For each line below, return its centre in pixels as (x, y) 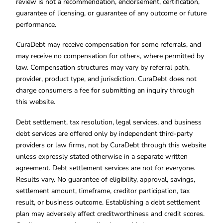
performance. (36, 24)
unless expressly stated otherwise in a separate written (102, 156)
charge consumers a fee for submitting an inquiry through (105, 91)
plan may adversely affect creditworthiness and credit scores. (110, 214)
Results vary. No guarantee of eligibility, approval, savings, (106, 179)
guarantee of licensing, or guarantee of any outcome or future (111, 13)
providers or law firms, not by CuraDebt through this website (111, 145)
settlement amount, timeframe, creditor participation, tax (103, 191)
